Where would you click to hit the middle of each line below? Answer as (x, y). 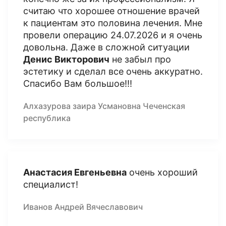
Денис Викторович (66, 59)
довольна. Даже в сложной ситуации (106, 47)
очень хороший (162, 172)
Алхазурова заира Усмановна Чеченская (104, 106)
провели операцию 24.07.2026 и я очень (113, 35)
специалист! (51, 184)
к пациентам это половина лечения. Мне (113, 23)
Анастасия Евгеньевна (75, 172)
